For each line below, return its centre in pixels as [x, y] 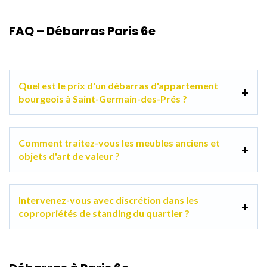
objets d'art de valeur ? [69, 156]
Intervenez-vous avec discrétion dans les [108, 200]
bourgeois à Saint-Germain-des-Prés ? [103, 99]
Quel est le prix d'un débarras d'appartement [118, 86]
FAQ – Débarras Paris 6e [82, 31]
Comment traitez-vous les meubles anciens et [119, 143]
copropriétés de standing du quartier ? [104, 213]
